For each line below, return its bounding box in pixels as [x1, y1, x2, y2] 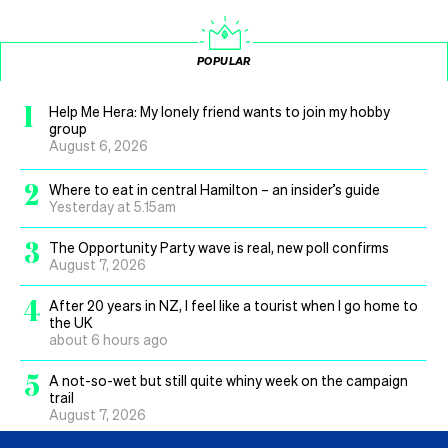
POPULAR [197, 54, 251, 69]
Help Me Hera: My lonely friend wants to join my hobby [49, 102, 390, 121]
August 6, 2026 [49, 136, 148, 155]
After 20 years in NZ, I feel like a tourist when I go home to [49, 296, 418, 315]
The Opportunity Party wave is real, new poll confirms [49, 238, 389, 257]
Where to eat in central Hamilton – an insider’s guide [49, 180, 380, 199]
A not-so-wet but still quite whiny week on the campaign [49, 371, 408, 390]
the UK [49, 313, 93, 332]
